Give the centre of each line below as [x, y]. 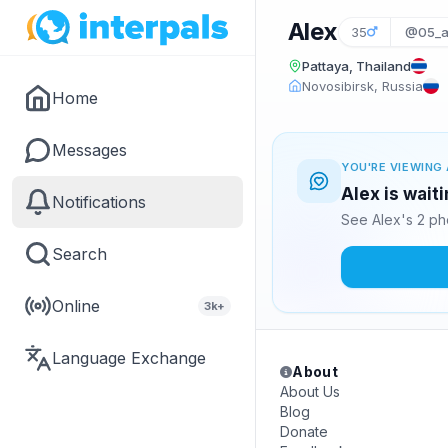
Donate [304, 431]
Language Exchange [129, 358]
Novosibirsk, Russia [362, 86]
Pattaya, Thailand [356, 66]
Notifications [99, 202]
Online [76, 306]
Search [79, 254]
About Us [310, 391]
